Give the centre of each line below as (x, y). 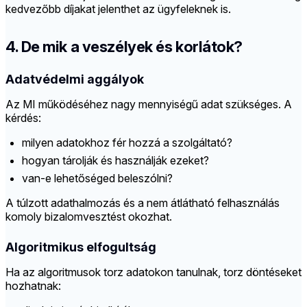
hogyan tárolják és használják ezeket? (115, 161)
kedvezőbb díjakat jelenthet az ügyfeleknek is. (118, 9)
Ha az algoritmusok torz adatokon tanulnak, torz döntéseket (153, 272)
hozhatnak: (33, 286)
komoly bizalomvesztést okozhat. (89, 217)
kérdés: (23, 118)
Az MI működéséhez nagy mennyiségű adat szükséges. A (149, 105)
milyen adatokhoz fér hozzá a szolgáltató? (127, 143)
